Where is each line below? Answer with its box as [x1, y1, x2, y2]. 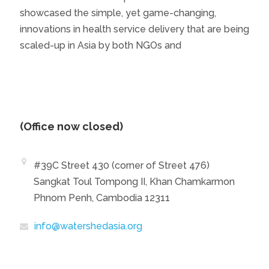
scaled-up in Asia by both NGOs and [19, 39, 181, 51]
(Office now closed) [19, 119, 123, 133]
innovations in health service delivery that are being [19, 23, 249, 35]
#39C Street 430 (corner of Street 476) [33, 159, 210, 171]
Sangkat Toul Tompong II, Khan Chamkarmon [33, 175, 235, 187]
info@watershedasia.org [34, 220, 142, 232]
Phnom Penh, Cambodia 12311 [33, 192, 170, 204]
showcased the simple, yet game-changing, [19, 7, 216, 19]
